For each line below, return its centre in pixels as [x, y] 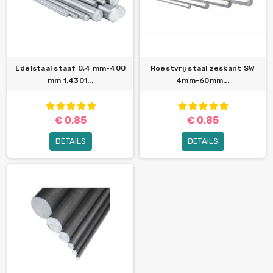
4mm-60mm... [203, 81]
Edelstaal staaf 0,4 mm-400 [70, 69]
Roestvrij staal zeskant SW [203, 69]
